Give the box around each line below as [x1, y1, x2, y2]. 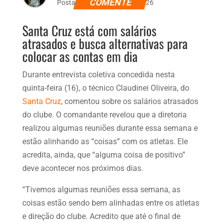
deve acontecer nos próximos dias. [22, 163, 145, 173]
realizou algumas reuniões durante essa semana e [22, 123, 198, 133]
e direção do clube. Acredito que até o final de [22, 211, 180, 221]
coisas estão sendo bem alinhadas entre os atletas [22, 198, 199, 208]
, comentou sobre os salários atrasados [60, 96, 198, 106]
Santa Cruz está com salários [22, 20, 157, 40]
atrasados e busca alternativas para [22, 33, 188, 53]
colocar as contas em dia [22, 46, 138, 66]
